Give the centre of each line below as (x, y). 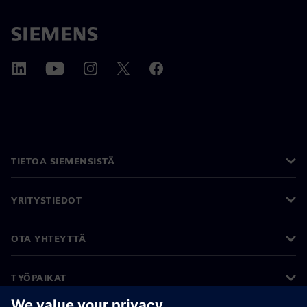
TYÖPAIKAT (39, 278)
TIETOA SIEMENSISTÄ (63, 161)
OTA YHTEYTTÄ (48, 239)
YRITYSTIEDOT (46, 200)
